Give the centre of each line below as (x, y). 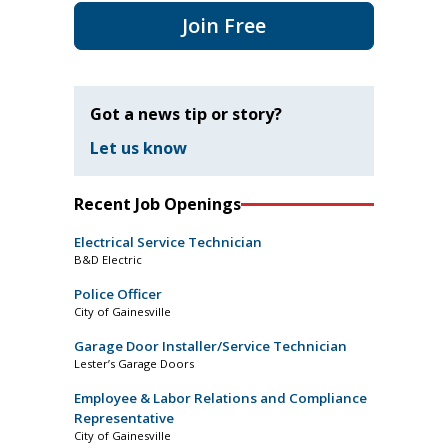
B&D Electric (108, 260)
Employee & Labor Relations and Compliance (220, 398)
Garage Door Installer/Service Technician (210, 346)
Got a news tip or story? (186, 114)
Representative (124, 418)
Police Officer (118, 294)
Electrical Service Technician (168, 242)
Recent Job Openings (157, 204)
